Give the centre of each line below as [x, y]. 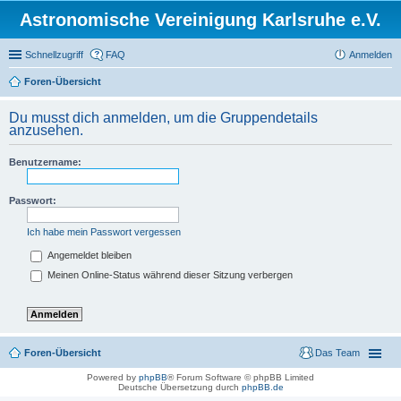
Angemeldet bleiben [88, 256]
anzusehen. [46, 130]
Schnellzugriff [54, 55]
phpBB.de [262, 388]
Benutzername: [45, 162]
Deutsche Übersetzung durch [179, 388]
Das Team [337, 353]
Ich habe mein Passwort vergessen [104, 232]
